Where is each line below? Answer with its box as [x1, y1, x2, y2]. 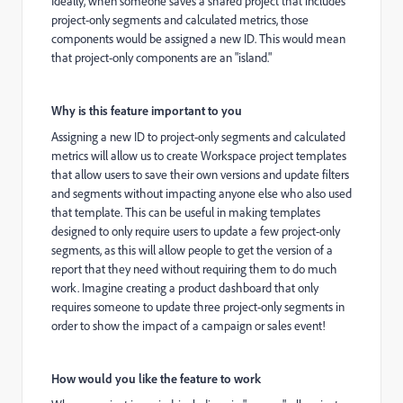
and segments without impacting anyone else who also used [51, 185, 352, 202]
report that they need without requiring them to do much [51, 261, 337, 278]
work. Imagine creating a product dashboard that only [51, 280, 318, 297]
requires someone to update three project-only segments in [51, 299, 345, 316]
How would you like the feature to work [51, 371, 261, 387]
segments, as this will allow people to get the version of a [51, 242, 333, 259]
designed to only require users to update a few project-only [51, 223, 340, 240]
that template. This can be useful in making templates [51, 204, 320, 221]
